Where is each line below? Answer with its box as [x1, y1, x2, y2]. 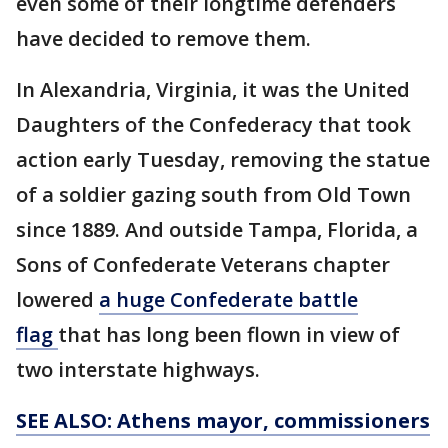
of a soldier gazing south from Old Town [16, 181, 411, 209]
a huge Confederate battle [99, 286, 358, 314]
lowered [16, 286, 99, 314]
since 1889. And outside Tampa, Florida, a [16, 216, 418, 244]
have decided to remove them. [16, 25, 311, 53]
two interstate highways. [16, 356, 260, 384]
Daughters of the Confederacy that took [16, 111, 411, 139]
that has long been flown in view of [58, 321, 400, 349]
